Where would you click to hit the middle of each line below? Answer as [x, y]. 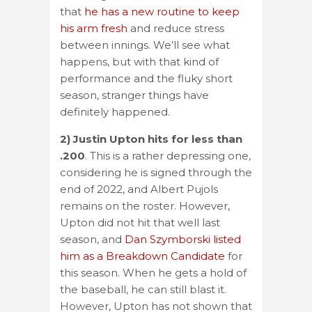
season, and [92, 239]
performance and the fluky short [146, 78]
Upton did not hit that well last [140, 222]
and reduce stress [176, 28]
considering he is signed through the [156, 172]
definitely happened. [115, 111]
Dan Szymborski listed [183, 239]
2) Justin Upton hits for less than [151, 139]
